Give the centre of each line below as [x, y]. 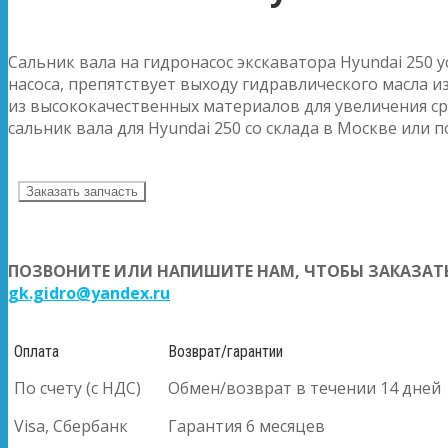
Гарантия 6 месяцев [246, 425]
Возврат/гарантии [225, 351]
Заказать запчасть [82, 191]
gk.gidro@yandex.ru [89, 292]
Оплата [36, 351]
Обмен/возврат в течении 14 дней [304, 387]
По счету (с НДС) [77, 387]
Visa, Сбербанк [71, 425]
